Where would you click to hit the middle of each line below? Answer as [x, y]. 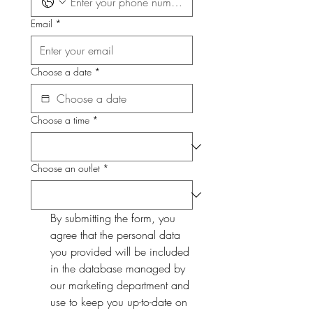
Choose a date [61, 72]
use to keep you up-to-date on [119, 302]
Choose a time [60, 120]
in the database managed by [118, 269]
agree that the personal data [115, 235]
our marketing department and [120, 285]
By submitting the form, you [113, 218]
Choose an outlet [65, 168]
